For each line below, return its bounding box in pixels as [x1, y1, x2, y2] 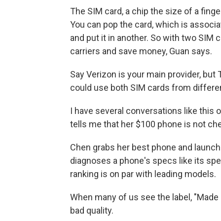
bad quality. [70, 205, 113, 216]
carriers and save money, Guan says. [70, 45, 212, 56]
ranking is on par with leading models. [70, 168, 216, 179]
